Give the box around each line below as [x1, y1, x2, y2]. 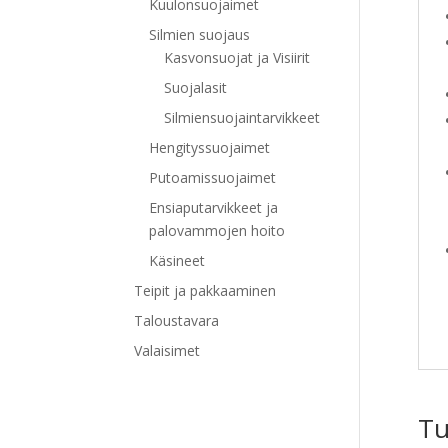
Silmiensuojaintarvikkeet [164, 107, 321, 127]
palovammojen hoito [149, 220, 286, 240]
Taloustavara [134, 310, 220, 330]
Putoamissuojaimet [149, 167, 277, 187]
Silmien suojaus [149, 24, 251, 44]
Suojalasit [164, 77, 228, 97]
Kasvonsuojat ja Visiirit [164, 47, 311, 67]
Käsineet [149, 250, 206, 270]
